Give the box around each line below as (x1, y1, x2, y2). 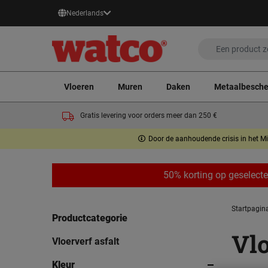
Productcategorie (52, 212, 127, 224)
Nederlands (66, 9, 103, 17)
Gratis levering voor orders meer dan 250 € (80, 111, 217, 120)
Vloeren (64, 81, 94, 92)
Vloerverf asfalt (52, 236, 119, 248)
